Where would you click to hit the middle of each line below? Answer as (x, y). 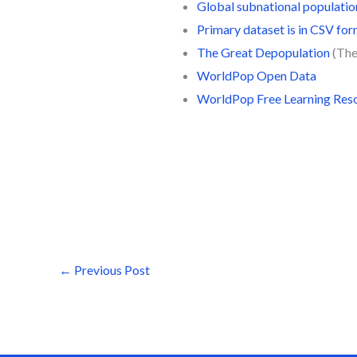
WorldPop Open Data (256, 76)
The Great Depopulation (263, 53)
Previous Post (111, 269)
